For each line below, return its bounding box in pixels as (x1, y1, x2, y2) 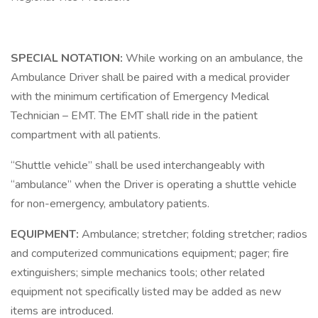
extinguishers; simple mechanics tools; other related (11, 265, 265, 280)
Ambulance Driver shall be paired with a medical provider (11, 70, 290, 85)
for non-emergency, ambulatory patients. (11, 196, 209, 212)
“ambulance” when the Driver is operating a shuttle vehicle (11, 177, 297, 192)
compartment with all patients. (11, 127, 160, 143)
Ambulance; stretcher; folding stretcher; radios (82, 226, 307, 242)
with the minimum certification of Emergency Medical (11, 89, 269, 104)
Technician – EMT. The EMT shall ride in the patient (11, 108, 258, 124)
